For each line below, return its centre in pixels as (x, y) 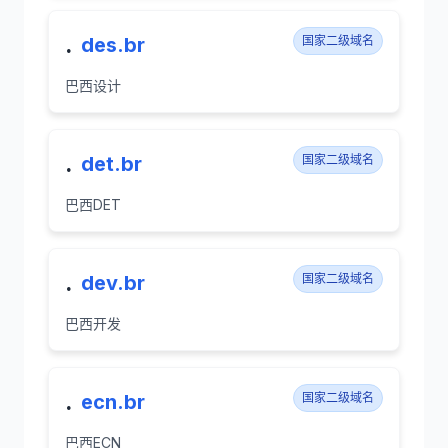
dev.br (113, 283)
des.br (113, 45)
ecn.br (113, 402)
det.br (111, 164)
